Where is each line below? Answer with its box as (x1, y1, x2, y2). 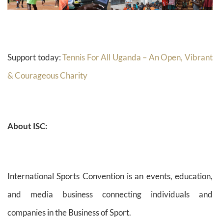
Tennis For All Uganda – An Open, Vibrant (62, 52, 213, 62)
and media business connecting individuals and (7, 189, 213, 200)
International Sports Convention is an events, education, (7, 171, 213, 182)
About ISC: (7, 120, 48, 131)
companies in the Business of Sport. (7, 207, 131, 218)
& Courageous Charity (7, 70, 87, 81)
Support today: (7, 52, 63, 62)
